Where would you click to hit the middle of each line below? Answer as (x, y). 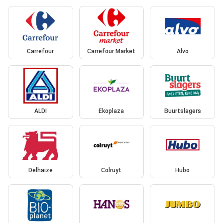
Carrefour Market (111, 52)
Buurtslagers (182, 111)
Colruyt (111, 170)
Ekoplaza (111, 111)
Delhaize (40, 170)
